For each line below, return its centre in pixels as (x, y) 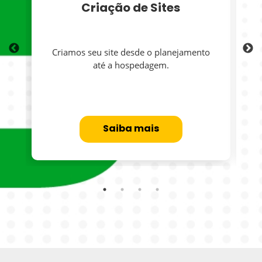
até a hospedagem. (131, 65)
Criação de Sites (131, 8)
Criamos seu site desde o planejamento (131, 52)
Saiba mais (131, 129)
